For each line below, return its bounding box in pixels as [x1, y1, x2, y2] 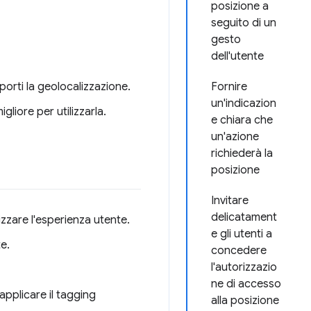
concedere [211, 244, 267, 258]
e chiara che [211, 113, 273, 127]
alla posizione [211, 294, 279, 308]
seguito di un [211, 16, 276, 30]
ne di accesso [211, 277, 281, 291]
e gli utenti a [211, 227, 272, 241]
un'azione [211, 130, 259, 144]
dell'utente [211, 49, 264, 63]
